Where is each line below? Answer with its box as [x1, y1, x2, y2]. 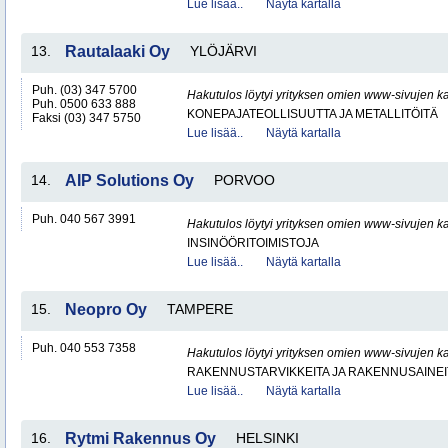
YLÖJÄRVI [190, 43, 257, 59]
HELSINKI [236, 430, 299, 446]
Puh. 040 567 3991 [32, 212, 136, 226]
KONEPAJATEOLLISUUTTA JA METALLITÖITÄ [187, 107, 438, 121]
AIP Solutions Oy [65, 172, 194, 189]
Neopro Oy [65, 301, 147, 318]
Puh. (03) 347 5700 [32, 83, 137, 97]
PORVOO [214, 172, 275, 188]
